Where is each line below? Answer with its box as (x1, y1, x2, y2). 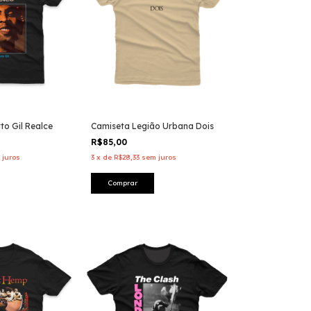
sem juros (142, 152, 176, 162)
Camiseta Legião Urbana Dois (91, 120, 214, 131)
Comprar (108, 178, 137, 187)
